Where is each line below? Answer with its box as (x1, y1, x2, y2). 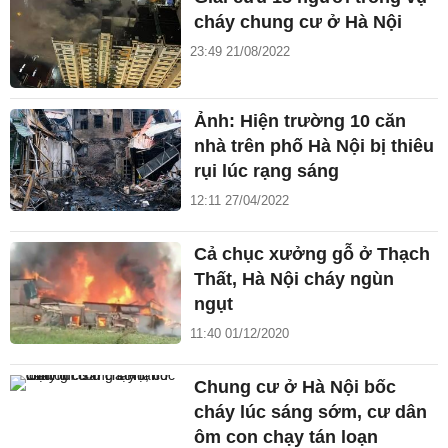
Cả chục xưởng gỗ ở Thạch (194, 243, 431, 264)
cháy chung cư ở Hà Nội (194, 12, 403, 33)
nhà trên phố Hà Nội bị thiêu (194, 135, 435, 156)
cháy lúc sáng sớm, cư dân (194, 401, 428, 422)
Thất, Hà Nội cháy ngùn (194, 268, 395, 289)
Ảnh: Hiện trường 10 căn (194, 110, 407, 131)
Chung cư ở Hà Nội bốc (194, 376, 397, 397)
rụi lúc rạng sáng (194, 160, 340, 181)
